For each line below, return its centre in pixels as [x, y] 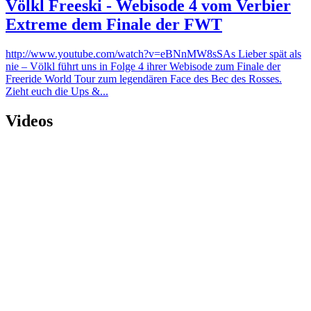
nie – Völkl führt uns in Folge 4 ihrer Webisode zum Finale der [143, 66]
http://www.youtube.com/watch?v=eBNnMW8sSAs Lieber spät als [153, 53]
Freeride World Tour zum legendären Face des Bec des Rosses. [144, 78]
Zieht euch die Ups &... [57, 91]
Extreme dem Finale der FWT [114, 24]
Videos [29, 120]
